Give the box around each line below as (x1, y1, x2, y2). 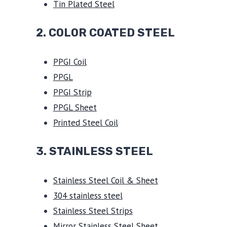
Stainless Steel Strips (53, 205, 133, 216)
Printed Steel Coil (53, 117, 118, 128)
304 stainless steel (53, 190, 123, 201)
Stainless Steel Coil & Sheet (53, 174, 158, 186)
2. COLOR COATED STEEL (35, 26, 175, 40)
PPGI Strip (53, 86, 92, 98)
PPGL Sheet (53, 101, 97, 113)
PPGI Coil (53, 56, 87, 67)
